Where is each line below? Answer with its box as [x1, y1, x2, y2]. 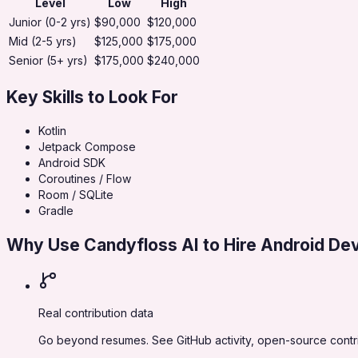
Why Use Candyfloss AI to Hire [6, 234, 261, 255]
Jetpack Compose [38, 140, 136, 154]
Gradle [38, 204, 74, 218]
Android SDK [38, 156, 105, 170]
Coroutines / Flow [38, 172, 131, 186]
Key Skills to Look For [6, 86, 178, 107]
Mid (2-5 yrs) [9, 34, 77, 49]
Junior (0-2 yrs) [9, 15, 91, 30]
